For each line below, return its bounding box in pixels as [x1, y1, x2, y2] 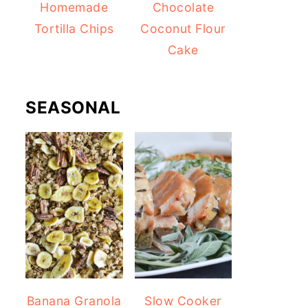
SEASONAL [25, 98, 120, 118]
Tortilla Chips [34, 21, 114, 36]
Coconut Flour [140, 21, 226, 36]
